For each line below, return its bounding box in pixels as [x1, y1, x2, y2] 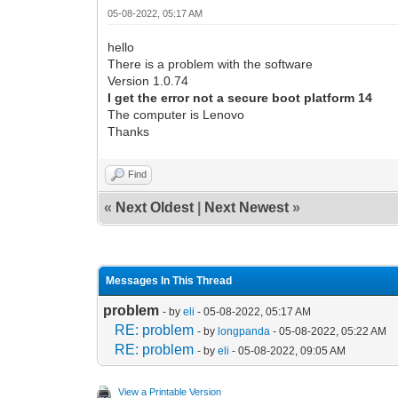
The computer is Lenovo [107, 107, 245, 122]
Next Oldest [115, 199, 195, 215]
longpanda [218, 324, 271, 338]
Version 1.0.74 [107, 73, 189, 88]
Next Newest [204, 199, 290, 215]
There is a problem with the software [107, 56, 314, 71]
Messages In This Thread [106, 274, 233, 287]
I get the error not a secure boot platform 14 [107, 90, 373, 105]
